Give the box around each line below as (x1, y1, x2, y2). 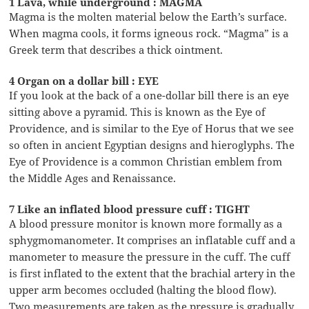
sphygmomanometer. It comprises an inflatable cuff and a (9, 232, 296, 247)
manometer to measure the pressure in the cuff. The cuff (9, 249, 291, 263)
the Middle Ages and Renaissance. (9, 170, 177, 185)
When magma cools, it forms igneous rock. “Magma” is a (9, 26, 289, 40)
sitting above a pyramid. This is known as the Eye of (9, 104, 266, 119)
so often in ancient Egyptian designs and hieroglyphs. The (9, 137, 295, 152)
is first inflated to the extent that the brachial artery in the (9, 266, 296, 280)
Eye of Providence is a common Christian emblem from (9, 154, 283, 168)
